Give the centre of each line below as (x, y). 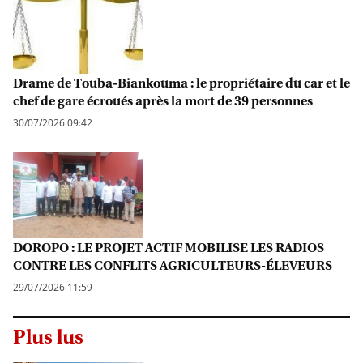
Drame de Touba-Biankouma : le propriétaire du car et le (181, 82)
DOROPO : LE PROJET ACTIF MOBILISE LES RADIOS (169, 247)
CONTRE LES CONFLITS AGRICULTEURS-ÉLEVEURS (173, 265)
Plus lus (48, 336)
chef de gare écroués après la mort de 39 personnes (163, 100)
